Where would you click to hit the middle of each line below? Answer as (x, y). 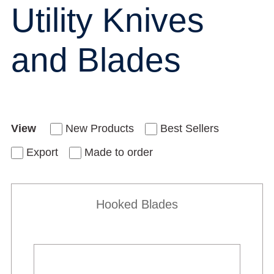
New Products (100, 128)
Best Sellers (190, 128)
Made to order (119, 152)
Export (42, 152)
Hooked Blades (137, 204)
